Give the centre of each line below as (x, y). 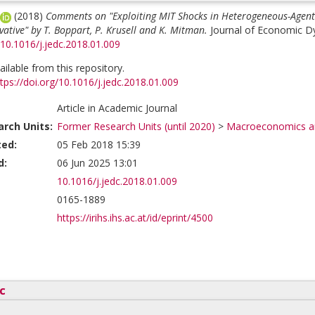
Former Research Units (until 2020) (136, 126)
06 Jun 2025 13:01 (97, 163)
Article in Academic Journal (117, 108)
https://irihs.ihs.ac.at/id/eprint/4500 (135, 218)
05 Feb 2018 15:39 (99, 144)
